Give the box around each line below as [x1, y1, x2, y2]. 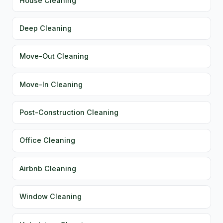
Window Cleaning [19, 192, 82, 201]
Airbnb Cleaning [19, 164, 77, 173]
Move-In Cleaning [19, 80, 83, 89]
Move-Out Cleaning [19, 52, 89, 61]
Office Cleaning [19, 136, 76, 145]
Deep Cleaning [19, 23, 72, 32]
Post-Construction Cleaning [19, 108, 119, 117]
